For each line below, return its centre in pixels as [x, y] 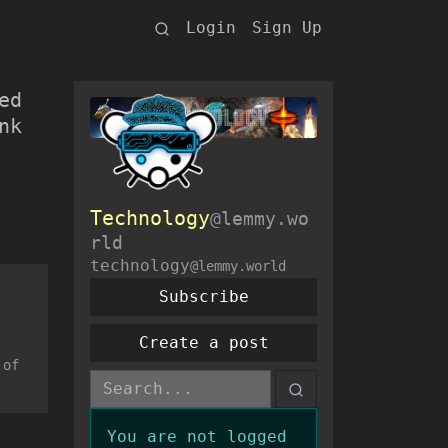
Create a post [203, 343]
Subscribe [203, 297]
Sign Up [287, 27]
